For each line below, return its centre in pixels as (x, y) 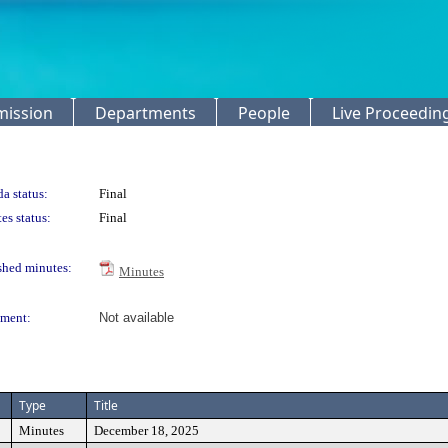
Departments (145, 113)
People (264, 113)
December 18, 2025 (146, 430)
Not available (136, 317)
